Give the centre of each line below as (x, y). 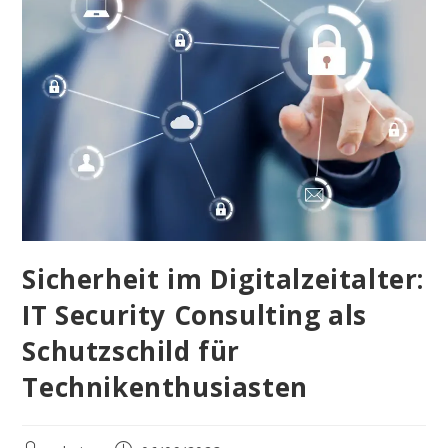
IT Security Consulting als (195, 314)
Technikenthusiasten (165, 386)
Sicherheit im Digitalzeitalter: (223, 278)
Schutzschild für (131, 350)
